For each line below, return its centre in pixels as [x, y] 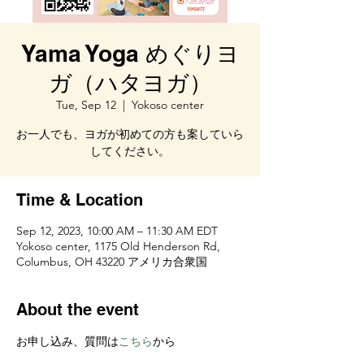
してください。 [130, 151]
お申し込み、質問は [67, 341]
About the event [78, 310]
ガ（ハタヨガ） [130, 82]
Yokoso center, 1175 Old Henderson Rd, [118, 246]
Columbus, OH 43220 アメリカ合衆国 [112, 262]
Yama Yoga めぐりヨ [130, 53]
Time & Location [80, 200]
